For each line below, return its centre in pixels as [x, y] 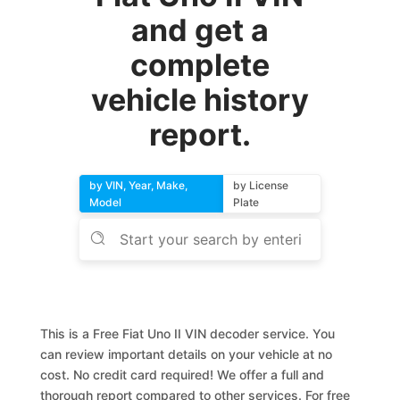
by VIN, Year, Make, [139, 185]
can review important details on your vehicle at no [187, 354]
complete [200, 65]
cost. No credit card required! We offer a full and [183, 375]
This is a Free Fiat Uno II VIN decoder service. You [188, 333]
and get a [200, 30]
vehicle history [200, 100]
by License [260, 185]
